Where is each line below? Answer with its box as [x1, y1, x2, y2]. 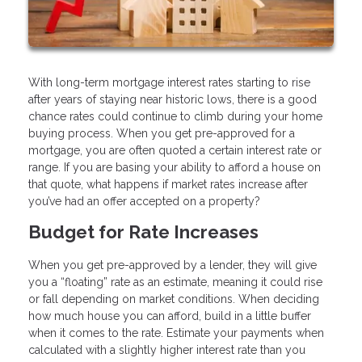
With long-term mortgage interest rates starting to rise [28, 76, 310, 90]
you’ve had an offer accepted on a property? [28, 195, 260, 208]
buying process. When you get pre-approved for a [28, 127, 295, 141]
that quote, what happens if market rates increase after [28, 178, 308, 192]
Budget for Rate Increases [28, 221, 259, 243]
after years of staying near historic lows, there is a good [28, 93, 317, 107]
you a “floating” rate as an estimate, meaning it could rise [28, 275, 322, 288]
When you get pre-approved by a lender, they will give [28, 258, 317, 271]
